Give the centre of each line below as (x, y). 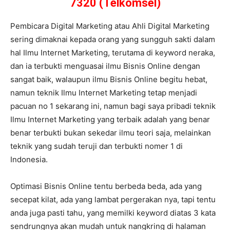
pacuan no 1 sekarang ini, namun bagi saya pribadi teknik (113, 106)
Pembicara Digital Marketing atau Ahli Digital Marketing (110, 26)
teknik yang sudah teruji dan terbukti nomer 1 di (97, 146)
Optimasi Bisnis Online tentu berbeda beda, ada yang (106, 186)
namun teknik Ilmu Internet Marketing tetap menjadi (104, 92)
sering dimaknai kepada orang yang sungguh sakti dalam (113, 39)
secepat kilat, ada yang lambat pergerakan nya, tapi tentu (113, 199)
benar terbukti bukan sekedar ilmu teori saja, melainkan (111, 132)
